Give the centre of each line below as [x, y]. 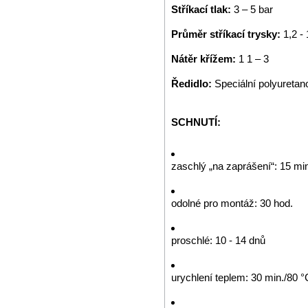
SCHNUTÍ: [196, 122]
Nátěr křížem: [205, 59]
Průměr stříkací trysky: [227, 34]
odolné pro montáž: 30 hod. [232, 203]
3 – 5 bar [253, 9]
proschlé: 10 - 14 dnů [218, 240]
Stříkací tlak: [202, 9]
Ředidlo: [193, 84]
